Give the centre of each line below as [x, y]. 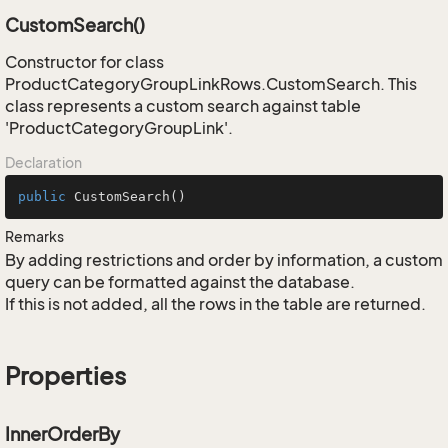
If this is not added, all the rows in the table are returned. [215, 304]
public [42, 196]
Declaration [43, 162]
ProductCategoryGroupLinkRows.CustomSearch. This [211, 84]
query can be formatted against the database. [180, 282]
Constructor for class [84, 62]
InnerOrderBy [62, 434]
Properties [65, 376]
